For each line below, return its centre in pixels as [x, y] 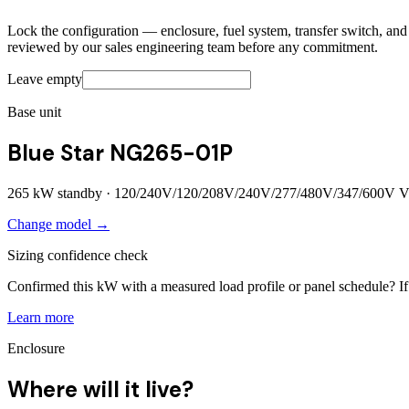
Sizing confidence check [78, 255]
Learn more [41, 317]
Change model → [58, 224]
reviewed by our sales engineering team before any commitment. [193, 47]
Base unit [34, 111]
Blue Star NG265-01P [120, 152]
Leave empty [45, 79]
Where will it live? [100, 389]
